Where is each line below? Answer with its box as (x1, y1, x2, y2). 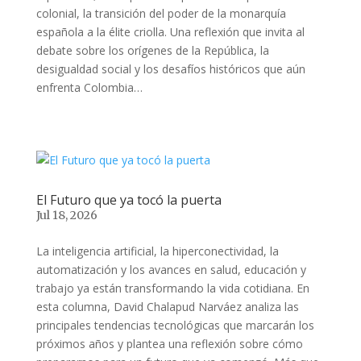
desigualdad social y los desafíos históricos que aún (35, 61, 305, 77)
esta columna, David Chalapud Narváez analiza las (35, 299, 299, 314)
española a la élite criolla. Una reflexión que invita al (35, 24, 305, 39)
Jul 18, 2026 (35, 208, 98, 222)
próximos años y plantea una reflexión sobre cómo (35, 336, 303, 351)
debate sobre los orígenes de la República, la (35, 43, 269, 58)
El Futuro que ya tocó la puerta (35, 191, 222, 209)
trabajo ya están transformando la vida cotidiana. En (35, 280, 309, 296)
